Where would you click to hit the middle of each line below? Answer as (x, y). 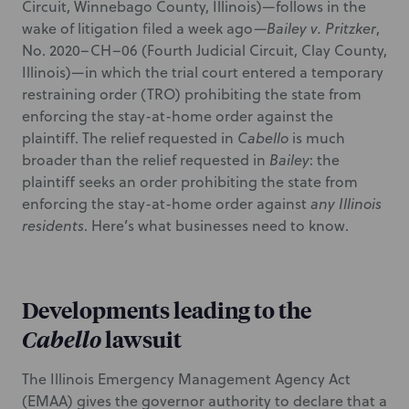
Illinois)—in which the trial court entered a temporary (203, 72)
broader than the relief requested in (146, 160)
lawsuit (142, 339)
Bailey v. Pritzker (321, 28)
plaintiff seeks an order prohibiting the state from (190, 182)
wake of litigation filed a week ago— (144, 28)
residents (53, 225)
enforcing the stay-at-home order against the (178, 116)
